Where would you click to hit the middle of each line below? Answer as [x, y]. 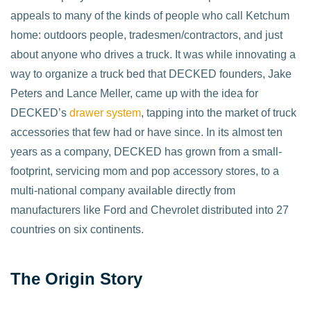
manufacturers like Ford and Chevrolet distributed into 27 [150, 210]
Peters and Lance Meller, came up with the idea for [134, 94]
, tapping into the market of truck [219, 113]
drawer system [105, 113]
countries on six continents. [77, 230]
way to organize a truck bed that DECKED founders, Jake [151, 74]
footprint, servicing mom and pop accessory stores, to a [145, 171]
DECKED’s [40, 113]
